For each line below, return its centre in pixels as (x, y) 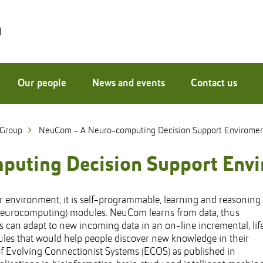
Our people (42, 83)
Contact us (214, 83)
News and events (129, 83)
